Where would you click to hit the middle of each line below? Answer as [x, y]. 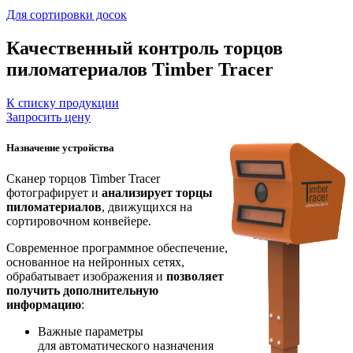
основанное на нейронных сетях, [95, 262]
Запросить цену [48, 117]
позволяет [195, 277]
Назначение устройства [61, 147]
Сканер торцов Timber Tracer [83, 179]
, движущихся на [147, 207]
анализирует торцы [157, 193]
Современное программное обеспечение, [117, 248]
